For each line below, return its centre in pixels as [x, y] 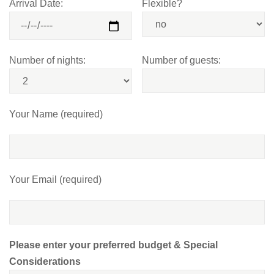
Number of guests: [182, 60]
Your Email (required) [55, 179]
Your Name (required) [56, 114]
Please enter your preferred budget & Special [113, 245]
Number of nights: [47, 60]
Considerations [45, 261]
